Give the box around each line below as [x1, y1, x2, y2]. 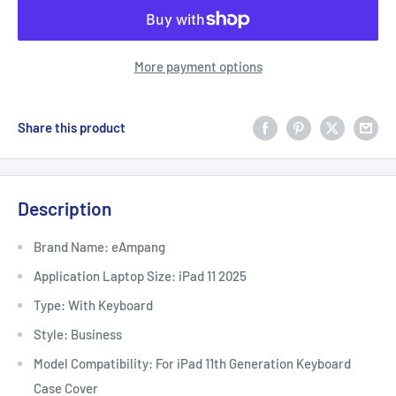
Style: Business [34, 326, 122, 343]
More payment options [133, 57, 263, 74]
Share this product [18, 118, 126, 135]
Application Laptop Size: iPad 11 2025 [34, 268, 247, 285]
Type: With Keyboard [34, 297, 153, 314]
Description [18, 196, 111, 219]
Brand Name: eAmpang [34, 239, 165, 255]
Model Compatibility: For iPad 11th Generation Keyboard [34, 355, 351, 372]
